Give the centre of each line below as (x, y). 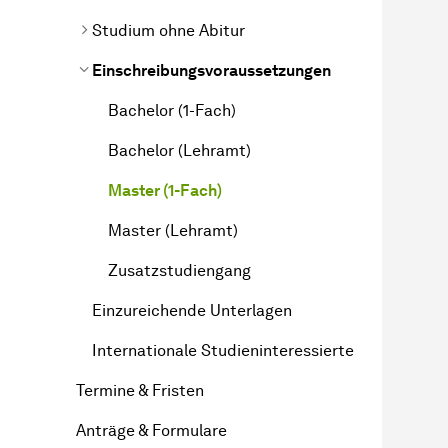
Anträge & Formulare (151, 430)
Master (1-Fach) (165, 190)
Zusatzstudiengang (179, 270)
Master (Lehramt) (173, 230)
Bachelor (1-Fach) (172, 110)
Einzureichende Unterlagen (192, 310)
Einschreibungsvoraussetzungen (211, 70)
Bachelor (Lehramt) (179, 150)
